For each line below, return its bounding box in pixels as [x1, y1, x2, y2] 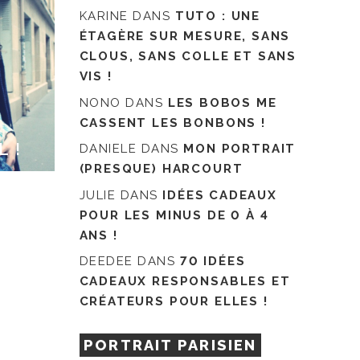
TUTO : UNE [174, 9, 260, 24]
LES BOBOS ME [167, 95, 277, 110]
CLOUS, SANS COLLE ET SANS [79, 49, 297, 64]
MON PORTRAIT [183, 141, 297, 157]
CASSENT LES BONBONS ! [79, 115, 266, 130]
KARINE [79, 9, 129, 24]
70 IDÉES [179, 254, 246, 269]
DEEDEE [79, 254, 133, 269]
